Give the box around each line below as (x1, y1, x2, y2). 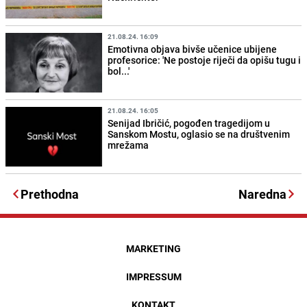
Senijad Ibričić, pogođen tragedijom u (108, 116, 271, 130)
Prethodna (21, 186, 79, 203)
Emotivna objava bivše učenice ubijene (108, 42, 278, 56)
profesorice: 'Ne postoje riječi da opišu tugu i (108, 53, 302, 67)
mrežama (108, 138, 149, 152)
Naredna (238, 186, 286, 203)
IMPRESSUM (125, 270, 182, 284)
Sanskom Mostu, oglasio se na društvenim (108, 127, 291, 141)
